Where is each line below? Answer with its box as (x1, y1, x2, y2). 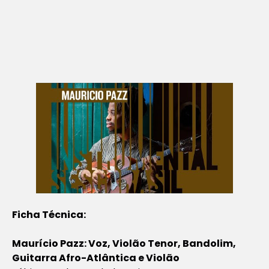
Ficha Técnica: (12, 207, 86, 222)
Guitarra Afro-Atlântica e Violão (12, 250, 180, 265)
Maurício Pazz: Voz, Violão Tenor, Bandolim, (12, 236, 236, 250)
